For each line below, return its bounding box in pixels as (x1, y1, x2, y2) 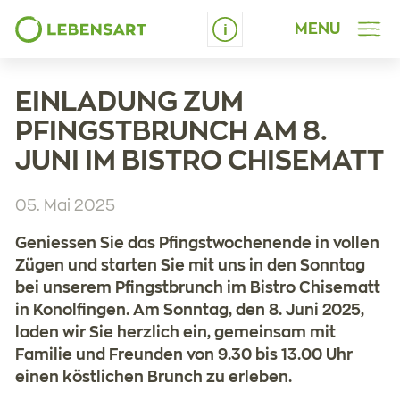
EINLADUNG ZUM (15, 89, 244, 116)
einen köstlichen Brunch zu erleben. (15, 370, 292, 386)
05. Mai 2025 (15, 198, 115, 214)
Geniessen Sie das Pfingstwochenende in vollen (15, 236, 379, 252)
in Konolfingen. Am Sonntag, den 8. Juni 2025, (15, 303, 364, 319)
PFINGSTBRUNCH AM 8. (15, 119, 328, 146)
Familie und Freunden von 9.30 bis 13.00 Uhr (15, 347, 353, 363)
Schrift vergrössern (184, 65, 304, 78)
